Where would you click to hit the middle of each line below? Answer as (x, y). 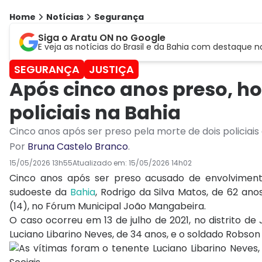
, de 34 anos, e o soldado (169, 235)
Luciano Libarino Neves (61, 235)
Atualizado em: (101, 163)
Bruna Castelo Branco (78, 147)
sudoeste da (40, 192)
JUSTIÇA (111, 70)
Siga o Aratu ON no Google (102, 38)
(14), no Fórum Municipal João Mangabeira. (108, 206)
